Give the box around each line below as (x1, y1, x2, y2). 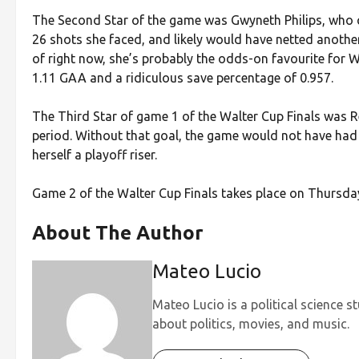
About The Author (32, 221, 204, 244)
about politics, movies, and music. (152, 316, 349, 331)
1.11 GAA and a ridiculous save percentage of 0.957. (32, 70, 333, 85)
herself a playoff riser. (32, 147, 157, 162)
